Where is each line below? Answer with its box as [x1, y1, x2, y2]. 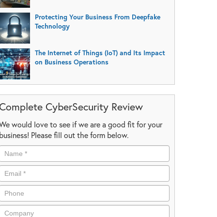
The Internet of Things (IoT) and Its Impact [34, 48, 165, 57]
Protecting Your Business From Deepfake [34, 12, 160, 21]
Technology [34, 21, 70, 31]
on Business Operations [34, 57, 108, 66]
